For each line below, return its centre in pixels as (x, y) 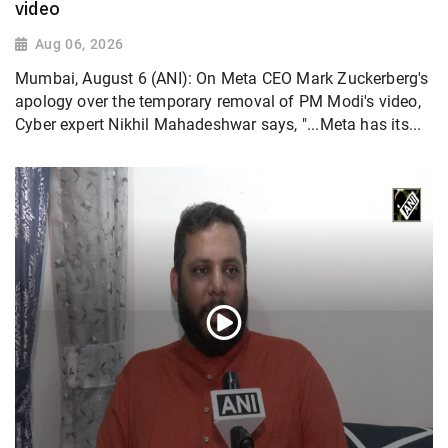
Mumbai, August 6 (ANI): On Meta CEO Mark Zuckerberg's (222, 78)
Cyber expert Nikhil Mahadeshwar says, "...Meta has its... (218, 124)
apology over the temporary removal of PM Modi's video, (218, 101)
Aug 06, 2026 (79, 44)
